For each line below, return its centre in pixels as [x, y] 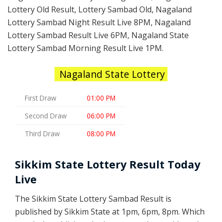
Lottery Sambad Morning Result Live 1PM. [85, 48]
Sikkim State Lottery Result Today [108, 164]
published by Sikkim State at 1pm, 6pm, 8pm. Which [110, 211]
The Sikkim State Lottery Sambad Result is [93, 198]
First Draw [41, 98]
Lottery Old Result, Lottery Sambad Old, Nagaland [100, 10]
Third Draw [42, 133]
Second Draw [46, 115]
